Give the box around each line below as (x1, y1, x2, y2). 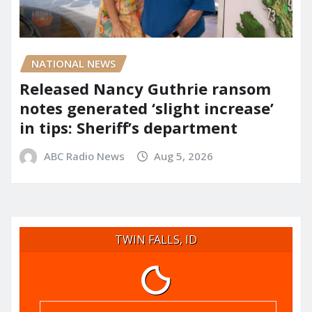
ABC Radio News (43, 149, 125, 164)
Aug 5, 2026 (154, 149, 214, 164)
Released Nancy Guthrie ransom (19, 78, 271, 100)
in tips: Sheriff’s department (19, 117, 237, 139)
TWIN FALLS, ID (115, 231, 197, 247)
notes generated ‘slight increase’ (19, 97, 274, 119)
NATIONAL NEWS (31, 56, 116, 70)
